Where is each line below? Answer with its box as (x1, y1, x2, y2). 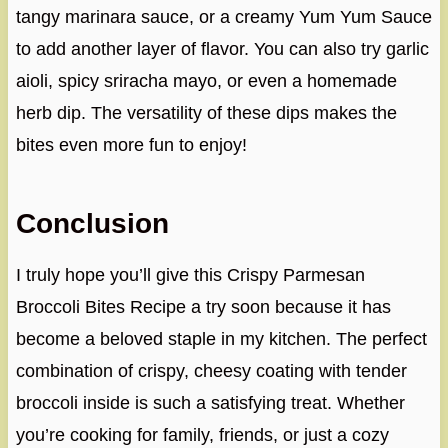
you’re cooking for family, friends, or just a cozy (15, 425, 389, 446)
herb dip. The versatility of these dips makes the (15, 103, 397, 124)
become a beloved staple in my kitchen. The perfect (15, 329, 427, 350)
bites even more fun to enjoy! (15, 135, 247, 156)
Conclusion (15, 208, 169, 240)
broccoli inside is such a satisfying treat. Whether (15, 393, 405, 414)
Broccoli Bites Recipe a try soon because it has (15, 297, 391, 318)
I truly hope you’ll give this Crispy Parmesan (15, 265, 365, 286)
